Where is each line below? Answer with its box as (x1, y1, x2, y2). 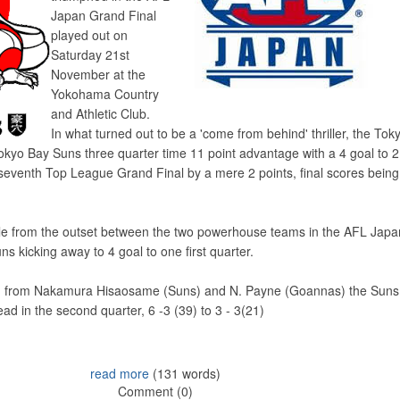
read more (90, 364, 149, 382)
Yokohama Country (51, 85, 159, 103)
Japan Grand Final (51, 6, 156, 24)
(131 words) (149, 364, 221, 382)
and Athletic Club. (51, 104, 150, 122)
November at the (51, 65, 146, 83)
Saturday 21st (51, 46, 129, 63)
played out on (51, 26, 128, 44)
